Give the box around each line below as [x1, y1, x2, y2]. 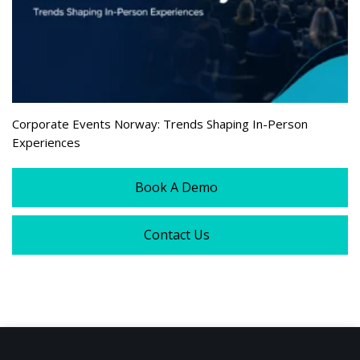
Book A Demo [135, 178, 218, 196]
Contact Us [143, 225, 210, 243]
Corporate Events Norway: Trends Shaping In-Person [12, 115, 308, 132]
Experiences [12, 133, 80, 150]
